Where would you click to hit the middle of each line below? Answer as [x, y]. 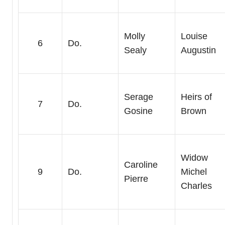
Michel [194, 172]
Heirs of [196, 97]
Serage [138, 97]
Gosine [138, 111]
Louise [194, 36]
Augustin [198, 50]
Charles [196, 186]
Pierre [136, 179]
